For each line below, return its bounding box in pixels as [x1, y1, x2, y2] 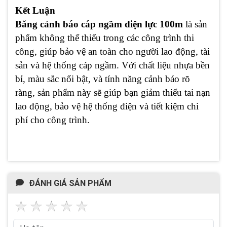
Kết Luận [15, 5, 55, 16]
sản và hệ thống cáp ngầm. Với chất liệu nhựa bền [15, 60, 210, 71]
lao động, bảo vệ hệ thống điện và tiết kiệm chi [15, 101, 199, 112]
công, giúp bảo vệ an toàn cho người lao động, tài [15, 46, 210, 57]
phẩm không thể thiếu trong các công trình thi [15, 32, 194, 44]
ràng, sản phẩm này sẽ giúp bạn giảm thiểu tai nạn [15, 87, 210, 98]
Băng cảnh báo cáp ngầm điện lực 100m [15, 19, 183, 30]
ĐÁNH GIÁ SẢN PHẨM [29, 178, 111, 188]
